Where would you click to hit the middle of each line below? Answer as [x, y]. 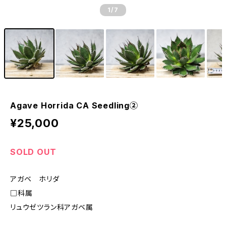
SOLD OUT [33, 152]
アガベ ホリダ [35, 179]
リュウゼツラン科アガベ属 [52, 207]
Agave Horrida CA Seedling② [74, 105]
